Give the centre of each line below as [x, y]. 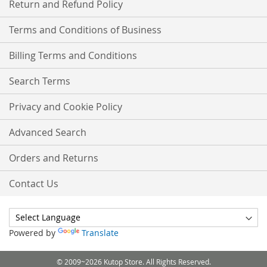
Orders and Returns [54, 158]
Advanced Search [48, 132]
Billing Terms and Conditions [73, 55]
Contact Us [34, 184]
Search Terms [40, 81]
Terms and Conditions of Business [85, 30]
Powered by [33, 233]
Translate [100, 233]
